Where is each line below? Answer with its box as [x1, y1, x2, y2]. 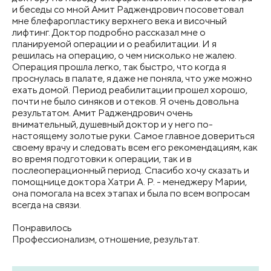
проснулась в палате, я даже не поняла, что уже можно [12, 73, 252, 84]
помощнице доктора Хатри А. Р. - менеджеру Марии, [12, 176, 247, 188]
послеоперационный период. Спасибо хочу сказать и [12, 165, 249, 176]
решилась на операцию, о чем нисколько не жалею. [12, 50, 237, 61]
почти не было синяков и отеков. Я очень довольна [12, 96, 239, 107]
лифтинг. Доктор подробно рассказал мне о [12, 27, 206, 38]
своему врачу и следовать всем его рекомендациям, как [12, 142, 258, 153]
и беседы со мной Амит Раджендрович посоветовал [12, 4, 244, 15]
